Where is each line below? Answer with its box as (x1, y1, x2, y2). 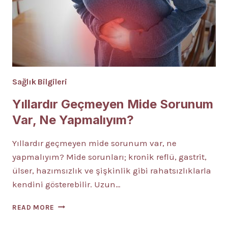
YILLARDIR (54, 201, 90, 209)
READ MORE (12, 203, 55, 211)
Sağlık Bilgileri (12, 76, 67, 87)
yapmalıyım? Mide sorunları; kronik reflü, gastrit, (12, 151, 207, 162)
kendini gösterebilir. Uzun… (12, 179, 121, 189)
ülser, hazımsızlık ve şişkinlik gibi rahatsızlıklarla (12, 165, 211, 176)
